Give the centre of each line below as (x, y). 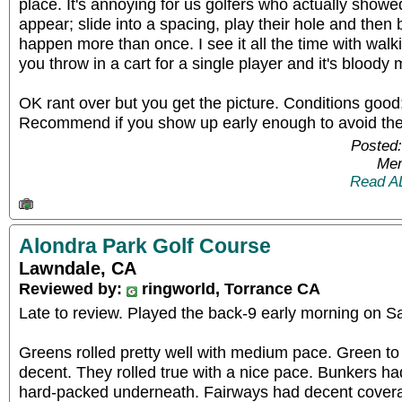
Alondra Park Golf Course (145, 246)
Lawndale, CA (78, 268)
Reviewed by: (73, 288)
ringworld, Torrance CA (229, 288)
